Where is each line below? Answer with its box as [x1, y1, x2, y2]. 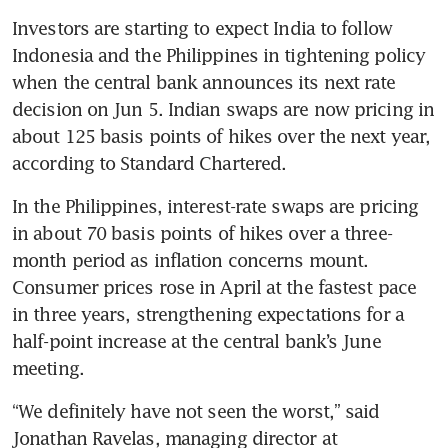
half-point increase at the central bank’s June [12, 330, 381, 353]
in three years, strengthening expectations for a [12, 303, 404, 326]
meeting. [12, 357, 84, 380]
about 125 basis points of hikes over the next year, [12, 125, 431, 148]
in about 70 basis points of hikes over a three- [12, 222, 392, 245]
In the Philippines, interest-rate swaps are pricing [12, 195, 419, 218]
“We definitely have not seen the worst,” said [12, 400, 380, 423]
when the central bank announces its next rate [12, 71, 396, 94]
